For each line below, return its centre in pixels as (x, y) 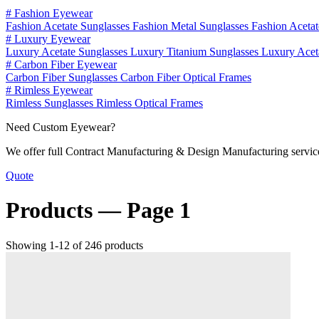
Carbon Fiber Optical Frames (186, 77)
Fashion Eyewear (52, 13)
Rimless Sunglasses (51, 103)
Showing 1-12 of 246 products (74, 245)
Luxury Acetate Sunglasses (68, 52)
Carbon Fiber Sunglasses (63, 77)
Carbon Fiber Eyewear (64, 64)
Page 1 (159, 210)
